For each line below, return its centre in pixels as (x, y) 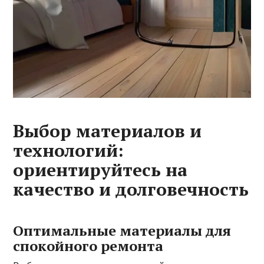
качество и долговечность (131, 189)
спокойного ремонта (88, 246)
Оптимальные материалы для (122, 231)
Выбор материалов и (108, 131)
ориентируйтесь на (100, 170)
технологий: (69, 151)
